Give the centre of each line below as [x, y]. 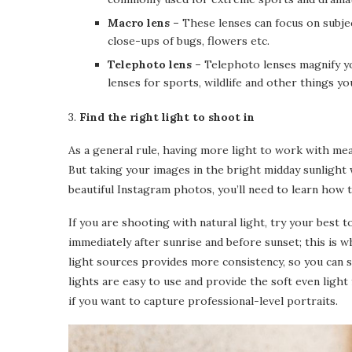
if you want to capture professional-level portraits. [203, 301]
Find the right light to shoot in [167, 117]
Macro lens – [145, 23]
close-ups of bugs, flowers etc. [189, 41]
